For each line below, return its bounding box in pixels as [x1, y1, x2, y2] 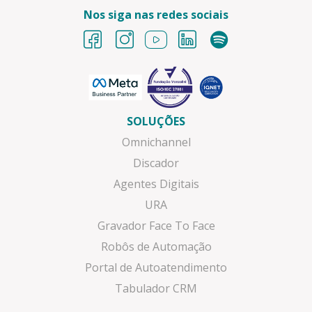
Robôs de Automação [100, 238, 212, 254]
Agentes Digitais [113, 175, 199, 192]
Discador [133, 155, 179, 171]
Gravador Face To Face [97, 217, 215, 233]
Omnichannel [121, 134, 191, 150]
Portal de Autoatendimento [85, 259, 227, 275]
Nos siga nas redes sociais [84, 6, 228, 22]
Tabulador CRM [115, 280, 197, 296]
